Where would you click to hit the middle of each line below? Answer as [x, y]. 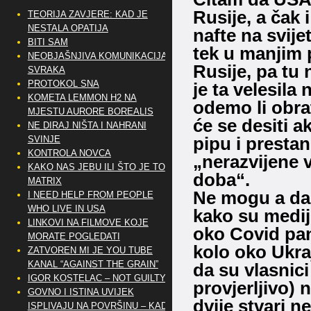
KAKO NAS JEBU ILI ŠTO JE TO [96, 167]
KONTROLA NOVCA [69, 153]
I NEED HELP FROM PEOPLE [90, 195]
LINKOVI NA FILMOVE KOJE [88, 222]
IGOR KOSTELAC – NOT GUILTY [96, 278]
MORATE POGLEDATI [74, 236]
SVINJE [44, 139]
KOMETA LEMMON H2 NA [82, 98]
